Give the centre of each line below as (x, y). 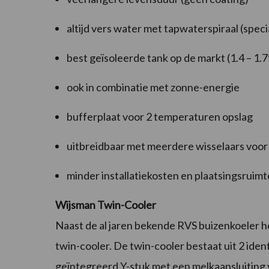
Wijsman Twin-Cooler (106, 205)
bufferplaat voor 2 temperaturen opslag (160, 117)
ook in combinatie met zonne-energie (153, 87)
